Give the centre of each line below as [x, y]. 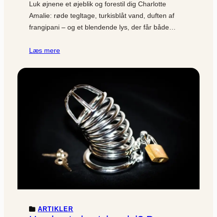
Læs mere [45, 51]
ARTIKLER [56, 209]
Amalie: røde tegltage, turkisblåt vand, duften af [102, 16]
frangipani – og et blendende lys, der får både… [102, 27]
